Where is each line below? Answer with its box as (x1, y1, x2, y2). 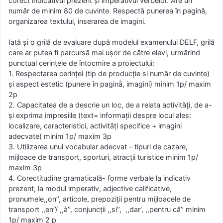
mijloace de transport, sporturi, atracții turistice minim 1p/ (8, 153, 198, 162)
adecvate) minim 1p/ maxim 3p (8, 132, 111, 141)
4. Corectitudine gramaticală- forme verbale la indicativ (8, 174, 191, 183)
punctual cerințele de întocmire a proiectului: (8, 59, 154, 68)
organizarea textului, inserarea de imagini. (8, 16, 146, 25)
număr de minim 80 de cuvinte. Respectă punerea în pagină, (8, 6, 207, 15)
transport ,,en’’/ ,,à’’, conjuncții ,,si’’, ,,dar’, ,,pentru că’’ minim (8, 205, 206, 214)
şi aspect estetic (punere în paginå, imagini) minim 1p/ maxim (8, 80, 211, 89)
